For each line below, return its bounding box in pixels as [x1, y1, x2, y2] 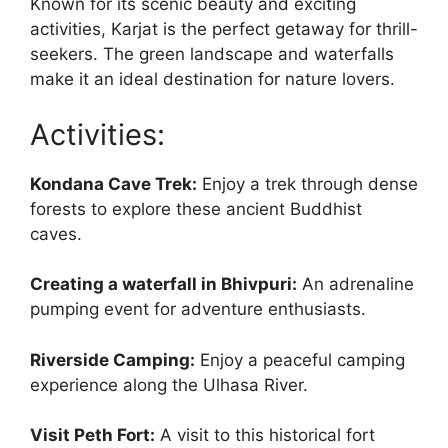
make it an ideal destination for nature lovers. [30, 69, 395, 90]
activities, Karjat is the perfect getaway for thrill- [30, 19, 418, 40]
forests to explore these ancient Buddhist [30, 198, 362, 219]
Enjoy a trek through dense [197, 173, 418, 194]
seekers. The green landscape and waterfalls [30, 44, 394, 65]
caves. [30, 223, 82, 244]
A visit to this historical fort [155, 425, 375, 446]
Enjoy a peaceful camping [195, 349, 405, 370]
